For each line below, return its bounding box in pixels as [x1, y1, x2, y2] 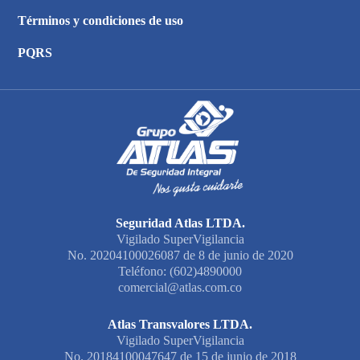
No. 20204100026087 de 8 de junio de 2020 [67, 248, 293, 263]
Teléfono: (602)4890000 [118, 264, 242, 279]
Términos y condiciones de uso [18, 14, 183, 28]
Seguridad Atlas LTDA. [115, 216, 245, 231]
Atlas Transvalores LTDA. [108, 317, 252, 332]
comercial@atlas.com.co [118, 280, 242, 295]
